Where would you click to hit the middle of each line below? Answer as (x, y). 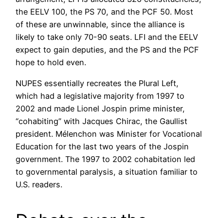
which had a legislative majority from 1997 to (100, 96)
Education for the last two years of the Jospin (102, 146)
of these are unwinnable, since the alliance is (100, 25)
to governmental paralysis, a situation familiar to (107, 172)
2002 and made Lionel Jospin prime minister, (100, 108)
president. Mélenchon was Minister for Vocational (109, 134)
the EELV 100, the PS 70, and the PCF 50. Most (104, 12)
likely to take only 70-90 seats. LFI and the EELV (107, 37)
